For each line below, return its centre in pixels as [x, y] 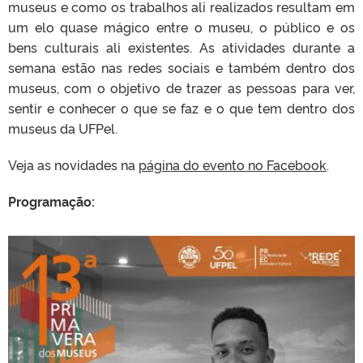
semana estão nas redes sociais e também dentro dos [181, 67]
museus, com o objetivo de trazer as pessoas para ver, [181, 87]
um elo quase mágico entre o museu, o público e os [181, 26]
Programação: [51, 201]
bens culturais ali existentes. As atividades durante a [181, 47]
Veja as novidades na [73, 164]
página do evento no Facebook [233, 164]
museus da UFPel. [63, 128]
